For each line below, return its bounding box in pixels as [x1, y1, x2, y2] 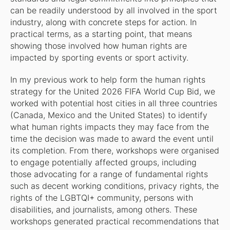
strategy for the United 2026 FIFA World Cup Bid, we [10, 87, 215, 97]
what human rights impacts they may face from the [10, 122, 209, 132]
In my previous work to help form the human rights [10, 75, 205, 85]
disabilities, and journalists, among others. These [10, 205, 197, 215]
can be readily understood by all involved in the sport [10, 6, 217, 15]
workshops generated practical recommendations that [10, 217, 219, 227]
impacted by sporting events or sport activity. [10, 53, 188, 63]
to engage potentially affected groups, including [10, 158, 197, 168]
